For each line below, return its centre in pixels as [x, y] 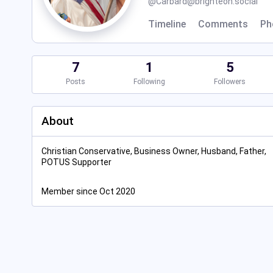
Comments [223, 24]
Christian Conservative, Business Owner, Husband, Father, [154, 151]
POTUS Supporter [76, 162]
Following [150, 82]
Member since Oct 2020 [88, 191]
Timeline [167, 24]
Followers [229, 82]
